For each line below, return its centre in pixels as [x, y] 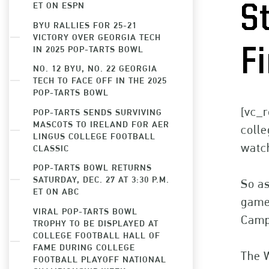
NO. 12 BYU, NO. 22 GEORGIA [95, 68]
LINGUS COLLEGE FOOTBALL [94, 136]
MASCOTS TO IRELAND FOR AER [101, 124]
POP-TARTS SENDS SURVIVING [98, 112]
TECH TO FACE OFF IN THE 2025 [100, 80]
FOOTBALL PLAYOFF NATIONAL [100, 259]
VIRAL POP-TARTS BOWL [85, 211]
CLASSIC [51, 148]
